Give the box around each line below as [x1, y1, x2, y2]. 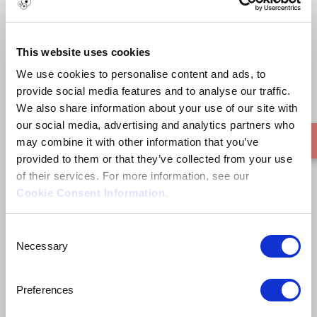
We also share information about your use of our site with [16, 102, 298, 114]
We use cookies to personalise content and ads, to [16, 68, 266, 80]
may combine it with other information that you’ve [16, 136, 259, 148]
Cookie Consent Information [16, 187, 165, 199]
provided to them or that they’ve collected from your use [16, 153, 292, 165]
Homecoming [93, 32, 224, 60]
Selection [5, 242, 48, 255]
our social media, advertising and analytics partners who [16, 119, 294, 131]
